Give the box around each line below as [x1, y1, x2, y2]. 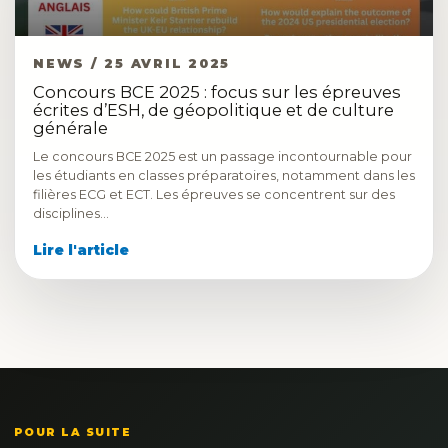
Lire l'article [33, 242, 129, 258]
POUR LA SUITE [14, 426, 132, 439]
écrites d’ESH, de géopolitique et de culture [33, 100, 394, 120]
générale [33, 118, 108, 138]
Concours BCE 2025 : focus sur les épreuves [33, 82, 401, 102]
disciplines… [33, 206, 109, 221]
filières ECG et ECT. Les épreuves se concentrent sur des [33, 187, 395, 202]
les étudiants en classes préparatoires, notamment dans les [33, 168, 415, 183]
